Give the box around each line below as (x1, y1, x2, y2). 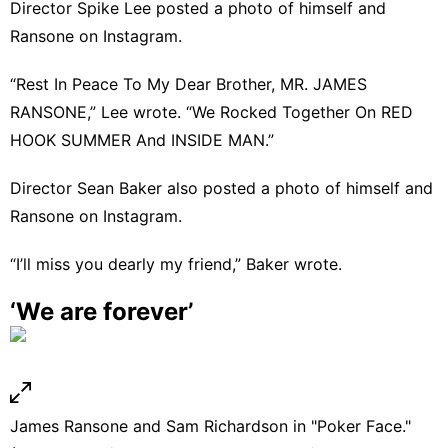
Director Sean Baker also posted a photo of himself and (10, 177, 433, 198)
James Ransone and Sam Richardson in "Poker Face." (10, 415, 411, 436)
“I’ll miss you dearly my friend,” (10, 253, 246, 274)
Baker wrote (246, 253, 338, 274)
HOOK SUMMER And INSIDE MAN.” (10, 129, 274, 150)
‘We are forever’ (10, 296, 193, 326)
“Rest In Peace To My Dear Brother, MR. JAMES (10, 73, 367, 94)
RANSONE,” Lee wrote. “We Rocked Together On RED (10, 101, 413, 122)
